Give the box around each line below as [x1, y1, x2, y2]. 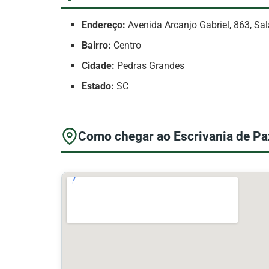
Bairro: [82, 40, 112, 52]
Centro [111, 40, 142, 52]
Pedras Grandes [115, 60, 185, 72]
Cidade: [82, 60, 115, 72]
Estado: [82, 80, 115, 92]
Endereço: [82, 19, 126, 31]
